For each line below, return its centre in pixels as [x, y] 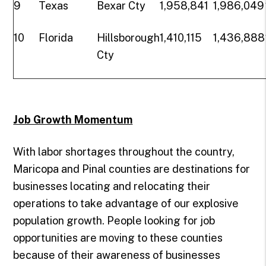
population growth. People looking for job [114, 221]
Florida [56, 38]
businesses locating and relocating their [112, 186]
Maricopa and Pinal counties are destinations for [132, 169]
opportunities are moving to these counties [118, 238]
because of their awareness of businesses [117, 255]
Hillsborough [129, 38]
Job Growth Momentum [73, 120]
